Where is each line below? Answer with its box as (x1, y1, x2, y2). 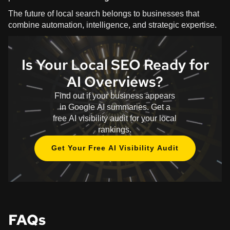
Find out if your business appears (54, 88, 176, 103)
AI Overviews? (67, 71, 163, 91)
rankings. (98, 122, 132, 137)
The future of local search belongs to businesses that (8, 6, 199, 21)
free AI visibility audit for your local (53, 110, 177, 126)
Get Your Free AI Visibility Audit (51, 141, 179, 155)
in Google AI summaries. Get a (59, 99, 170, 114)
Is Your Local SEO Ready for (21, 54, 209, 74)
